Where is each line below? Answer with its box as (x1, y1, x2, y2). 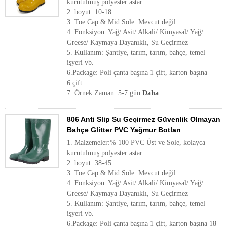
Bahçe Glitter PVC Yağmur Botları (67, 126, 181, 134)
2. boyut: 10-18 (67, 8, 111, 16)
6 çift (67, 79, 82, 87)
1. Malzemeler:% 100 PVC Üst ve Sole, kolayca (67, 139, 205, 146)
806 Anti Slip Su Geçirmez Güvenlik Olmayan (67, 115, 220, 123)
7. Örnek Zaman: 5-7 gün (67, 89, 142, 97)
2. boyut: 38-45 (67, 159, 111, 167)
